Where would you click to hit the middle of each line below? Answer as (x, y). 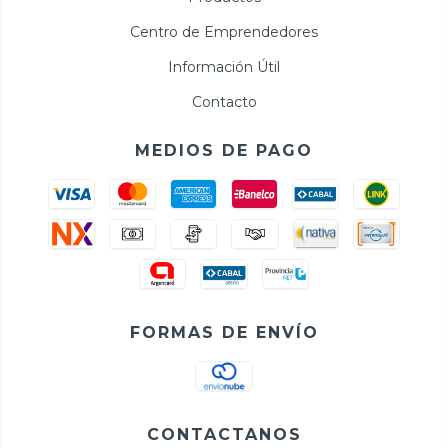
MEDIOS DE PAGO (224, 150)
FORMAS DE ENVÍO (224, 332)
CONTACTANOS (224, 434)
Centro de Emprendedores (224, 31)
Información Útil (224, 66)
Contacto (224, 101)
